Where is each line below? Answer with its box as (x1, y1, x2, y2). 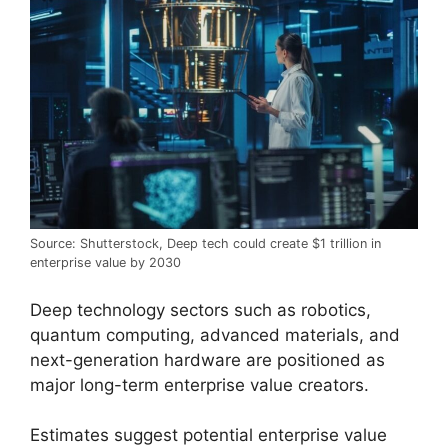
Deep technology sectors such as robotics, (30, 299, 371, 320)
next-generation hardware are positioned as (30, 349, 385, 370)
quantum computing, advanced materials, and (30, 324, 400, 345)
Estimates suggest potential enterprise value (30, 425, 387, 446)
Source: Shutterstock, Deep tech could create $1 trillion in (30, 236, 381, 252)
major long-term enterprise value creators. (30, 374, 369, 395)
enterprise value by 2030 (30, 255, 181, 271)
